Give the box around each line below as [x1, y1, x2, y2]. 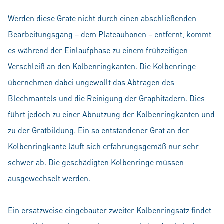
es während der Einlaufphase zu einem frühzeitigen [8, 45, 188, 55]
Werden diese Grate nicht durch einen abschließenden [8, 13, 196, 23]
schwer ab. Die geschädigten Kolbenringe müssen [8, 157, 184, 167]
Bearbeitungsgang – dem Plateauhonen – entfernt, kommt [8, 29, 211, 39]
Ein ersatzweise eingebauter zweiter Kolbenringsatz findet [8, 205, 211, 215]
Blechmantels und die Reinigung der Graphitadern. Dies [8, 93, 205, 103]
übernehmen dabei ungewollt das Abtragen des [8, 77, 174, 87]
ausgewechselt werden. [8, 173, 90, 183]
